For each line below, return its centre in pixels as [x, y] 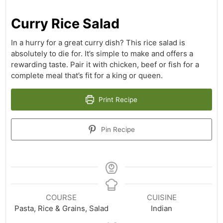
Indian [162, 208]
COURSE [61, 197]
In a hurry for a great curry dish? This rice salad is [98, 42]
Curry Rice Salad [65, 23]
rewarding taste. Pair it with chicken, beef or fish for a [105, 64]
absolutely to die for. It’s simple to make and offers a [102, 53]
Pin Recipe [117, 129]
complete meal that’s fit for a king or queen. [87, 75]
